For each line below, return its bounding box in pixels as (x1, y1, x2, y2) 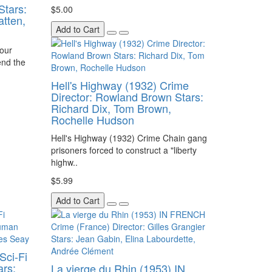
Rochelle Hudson (50, 112, 134, 127)
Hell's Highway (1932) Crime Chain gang (50, 132, 207, 144)
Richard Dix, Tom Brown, (50, 100, 171, 116)
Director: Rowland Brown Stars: (50, 89, 203, 104)
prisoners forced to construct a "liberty (50, 144, 197, 156)
